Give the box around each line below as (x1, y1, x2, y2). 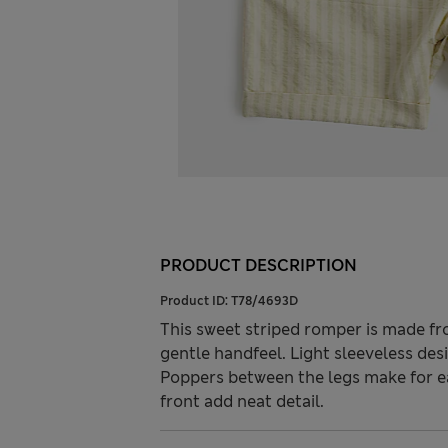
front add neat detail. (160, 391, 324, 413)
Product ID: (160, 293, 231, 310)
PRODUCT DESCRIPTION (160, 255, 357, 277)
